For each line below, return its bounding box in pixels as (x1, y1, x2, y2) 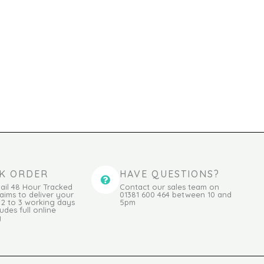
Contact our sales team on (120, 182, 220, 192)
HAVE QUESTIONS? (120, 168, 220, 180)
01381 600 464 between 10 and (120, 190, 232, 200)
